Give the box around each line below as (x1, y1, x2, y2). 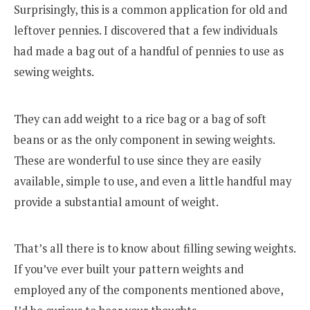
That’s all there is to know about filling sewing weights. (14, 241, 295, 257)
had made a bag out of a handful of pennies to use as (14, 43, 284, 59)
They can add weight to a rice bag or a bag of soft (14, 111, 266, 127)
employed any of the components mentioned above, (14, 282, 283, 298)
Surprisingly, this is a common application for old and (14, 1, 287, 17)
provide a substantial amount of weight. (14, 194, 219, 210)
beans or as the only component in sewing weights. (14, 131, 275, 147)
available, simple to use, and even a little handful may (14, 173, 291, 189)
